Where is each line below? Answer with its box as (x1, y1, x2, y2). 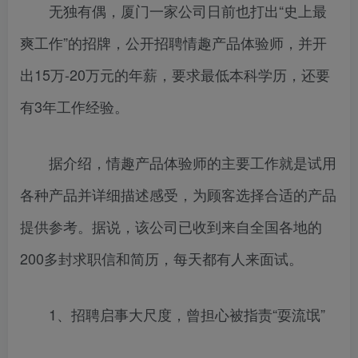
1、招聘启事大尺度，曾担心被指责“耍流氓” (20, 304, 325, 325)
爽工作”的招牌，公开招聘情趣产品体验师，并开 (20, 32, 327, 54)
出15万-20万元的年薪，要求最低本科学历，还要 (20, 64, 330, 86)
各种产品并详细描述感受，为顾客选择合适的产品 (20, 184, 336, 205)
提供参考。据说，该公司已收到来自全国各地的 (20, 216, 322, 237)
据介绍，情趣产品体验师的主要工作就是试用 (20, 152, 336, 173)
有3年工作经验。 (20, 96, 129, 117)
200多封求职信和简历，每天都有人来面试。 (20, 248, 303, 269)
